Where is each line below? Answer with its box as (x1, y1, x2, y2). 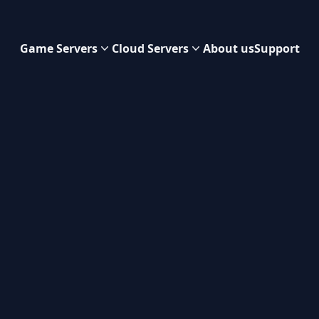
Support (253, 41, 300, 56)
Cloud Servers (111, 41, 189, 56)
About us (202, 41, 254, 56)
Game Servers (19, 41, 98, 56)
